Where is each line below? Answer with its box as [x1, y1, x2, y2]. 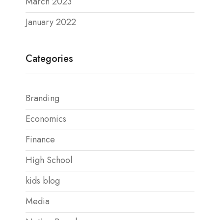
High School [26, 154, 72, 166]
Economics [26, 112, 66, 125]
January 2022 [26, 16, 76, 28]
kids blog [26, 174, 60, 187]
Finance [26, 133, 55, 146]
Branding [26, 92, 59, 105]
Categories [26, 52, 73, 66]
